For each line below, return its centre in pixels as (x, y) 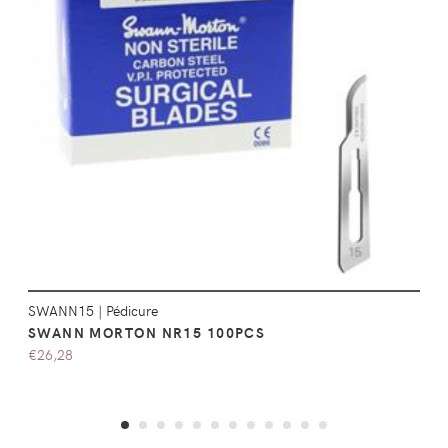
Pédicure (131, 310)
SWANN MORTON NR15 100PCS (146, 332)
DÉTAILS (235, 91)
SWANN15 (62, 310)
